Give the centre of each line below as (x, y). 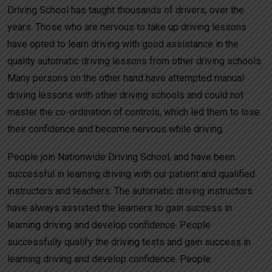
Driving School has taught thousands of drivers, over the (126, 10)
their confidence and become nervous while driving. (116, 129)
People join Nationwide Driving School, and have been (121, 157)
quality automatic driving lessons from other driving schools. (135, 61)
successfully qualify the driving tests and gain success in (129, 242)
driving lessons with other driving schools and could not (125, 95)
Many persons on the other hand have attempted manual (126, 78)
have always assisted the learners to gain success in (120, 208)
